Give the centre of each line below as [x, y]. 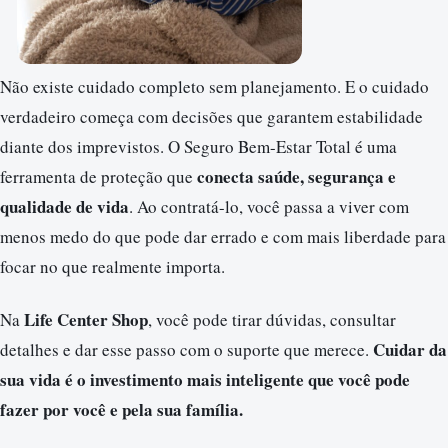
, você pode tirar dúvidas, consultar [272, 320]
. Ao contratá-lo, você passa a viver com [269, 207]
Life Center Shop [86, 320]
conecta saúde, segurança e [296, 177]
